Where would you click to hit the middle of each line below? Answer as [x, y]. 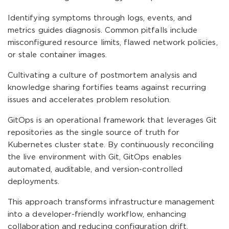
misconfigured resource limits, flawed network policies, [113, 43]
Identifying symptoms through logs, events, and [100, 18]
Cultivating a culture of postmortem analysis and [102, 75]
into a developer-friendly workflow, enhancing [97, 214]
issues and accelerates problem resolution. [89, 100]
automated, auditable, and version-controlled [95, 169]
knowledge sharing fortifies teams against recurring [107, 88]
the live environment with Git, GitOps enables [95, 157]
